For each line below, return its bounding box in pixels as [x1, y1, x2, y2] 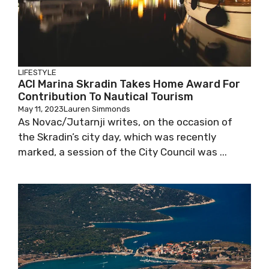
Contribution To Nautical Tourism [18, 90, 193, 103]
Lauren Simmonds [64, 104, 130, 113]
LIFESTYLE [18, 68, 56, 77]
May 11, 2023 [18, 104, 64, 113]
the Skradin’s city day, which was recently [18, 131, 216, 143]
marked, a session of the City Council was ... [18, 146, 227, 158]
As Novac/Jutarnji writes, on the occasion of [18, 116, 232, 128]
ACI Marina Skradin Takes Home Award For [18, 77, 240, 91]
